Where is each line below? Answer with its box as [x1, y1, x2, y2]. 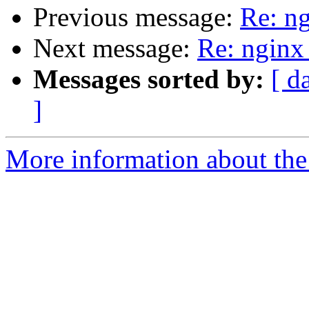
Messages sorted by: [33, 64, 264, 94]
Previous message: [33, 2, 240, 32]
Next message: [33, 33, 197, 63]
